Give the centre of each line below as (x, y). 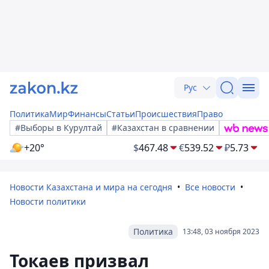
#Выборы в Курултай (59, 128)
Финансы (87, 114)
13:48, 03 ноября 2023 (221, 231)
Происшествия (166, 114)
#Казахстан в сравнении (163, 128)
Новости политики (48, 201)
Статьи (121, 114)
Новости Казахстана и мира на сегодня (91, 187)
